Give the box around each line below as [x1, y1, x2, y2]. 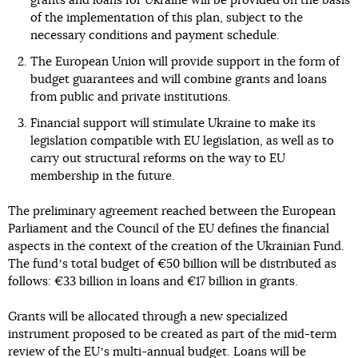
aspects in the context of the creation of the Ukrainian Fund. [8, 240, 344, 253]
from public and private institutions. [30, 90, 231, 103]
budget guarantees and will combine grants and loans [30, 73, 327, 86]
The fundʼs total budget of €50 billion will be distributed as [8, 257, 336, 270]
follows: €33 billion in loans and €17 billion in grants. [8, 275, 298, 288]
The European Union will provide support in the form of [30, 55, 340, 68]
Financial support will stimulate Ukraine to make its [30, 117, 316, 129]
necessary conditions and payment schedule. [30, 29, 280, 42]
